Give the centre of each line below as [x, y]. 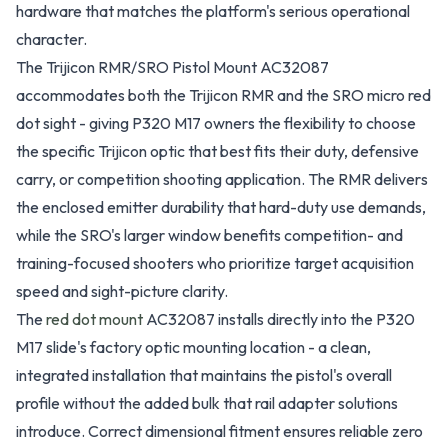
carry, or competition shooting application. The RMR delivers [222, 179]
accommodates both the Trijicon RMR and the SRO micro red [223, 95]
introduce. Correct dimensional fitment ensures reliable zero [219, 431]
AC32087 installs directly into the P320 [279, 319]
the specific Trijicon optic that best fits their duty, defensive [217, 151]
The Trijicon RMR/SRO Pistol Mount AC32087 [172, 67]
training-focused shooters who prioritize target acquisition [215, 263]
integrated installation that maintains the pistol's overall [204, 375]
